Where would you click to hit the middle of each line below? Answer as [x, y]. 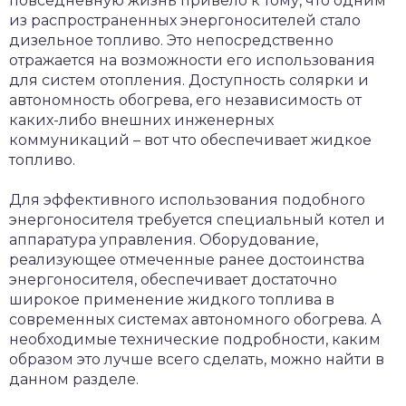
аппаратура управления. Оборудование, [164, 240]
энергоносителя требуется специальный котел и [197, 220]
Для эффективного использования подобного [187, 200]
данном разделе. [74, 379]
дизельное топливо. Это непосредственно [171, 40]
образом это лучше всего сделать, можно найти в [197, 359]
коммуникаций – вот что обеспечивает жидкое [190, 140]
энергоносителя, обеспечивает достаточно [173, 280]
